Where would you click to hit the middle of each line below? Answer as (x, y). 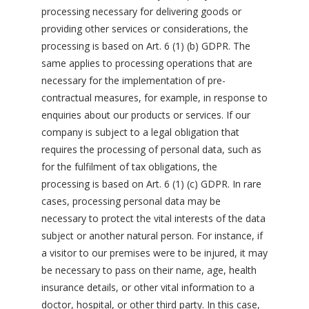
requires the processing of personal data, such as (151, 149)
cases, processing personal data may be (131, 201)
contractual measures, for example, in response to (154, 98)
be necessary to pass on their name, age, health (149, 270)
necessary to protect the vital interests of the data (153, 218)
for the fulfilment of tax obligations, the (129, 167)
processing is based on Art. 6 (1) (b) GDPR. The (146, 46)
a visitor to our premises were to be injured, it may (154, 253)
